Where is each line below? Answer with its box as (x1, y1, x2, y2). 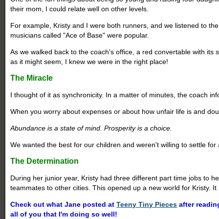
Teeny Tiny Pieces (116, 200, 177, 208)
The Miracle (10, 73, 53, 82)
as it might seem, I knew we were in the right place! (10, 57, 169, 66)
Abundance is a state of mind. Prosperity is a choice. (10, 124, 173, 132)
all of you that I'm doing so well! (10, 210, 118, 218)
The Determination (10, 156, 79, 165)
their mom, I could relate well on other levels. (10, 4, 149, 13)
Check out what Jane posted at (10, 200, 117, 208)
